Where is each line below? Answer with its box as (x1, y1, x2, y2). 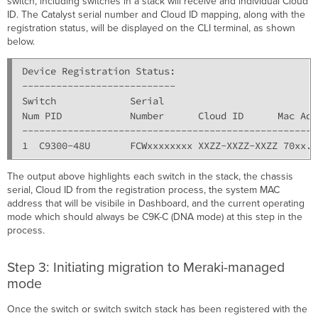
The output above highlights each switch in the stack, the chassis (7, 170, 294, 182)
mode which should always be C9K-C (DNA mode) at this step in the (7, 210, 303, 223)
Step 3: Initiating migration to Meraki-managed (7, 258, 285, 276)
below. (7, 35, 35, 48)
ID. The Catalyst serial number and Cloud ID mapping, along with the (7, 8, 306, 21)
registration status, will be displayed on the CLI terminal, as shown (7, 21, 296, 34)
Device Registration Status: (22, 65, 176, 78)
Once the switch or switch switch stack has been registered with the (7, 302, 308, 315)
